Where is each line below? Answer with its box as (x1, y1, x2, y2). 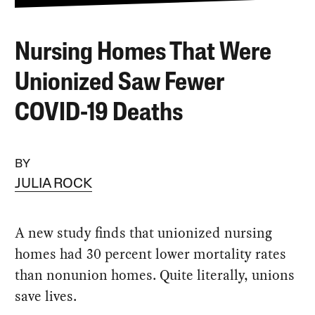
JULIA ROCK (15, 177, 93, 191)
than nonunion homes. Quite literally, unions (15, 265, 295, 285)
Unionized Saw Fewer (15, 70, 224, 96)
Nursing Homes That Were (15, 40, 272, 66)
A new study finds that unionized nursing (15, 223, 273, 243)
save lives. (15, 286, 77, 306)
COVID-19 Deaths (15, 101, 184, 127)
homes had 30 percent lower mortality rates (15, 244, 287, 264)
